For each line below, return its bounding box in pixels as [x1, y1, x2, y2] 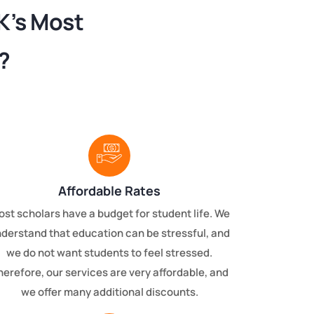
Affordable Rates [58, 182, 161, 200]
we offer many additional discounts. [20, 285, 198, 300]
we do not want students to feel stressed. [6, 245, 212, 261]
